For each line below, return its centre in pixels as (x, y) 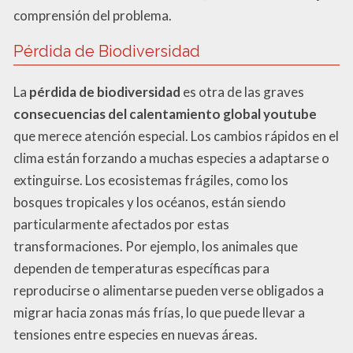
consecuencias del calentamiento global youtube (165, 114)
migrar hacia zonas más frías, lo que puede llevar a (159, 313)
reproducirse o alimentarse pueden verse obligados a (169, 291)
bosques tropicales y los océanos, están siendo (150, 203)
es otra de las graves (242, 92)
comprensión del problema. (93, 16)
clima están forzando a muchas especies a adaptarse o (171, 158)
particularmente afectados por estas (121, 225)
